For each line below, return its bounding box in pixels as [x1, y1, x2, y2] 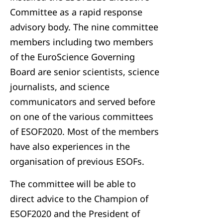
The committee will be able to [10, 178, 136, 190]
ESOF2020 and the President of [10, 208, 140, 220]
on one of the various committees [10, 111, 153, 122]
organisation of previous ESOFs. [10, 155, 144, 167]
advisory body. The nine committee [10, 21, 158, 33]
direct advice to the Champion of [10, 193, 148, 205]
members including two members [10, 36, 153, 48]
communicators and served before [10, 96, 155, 108]
